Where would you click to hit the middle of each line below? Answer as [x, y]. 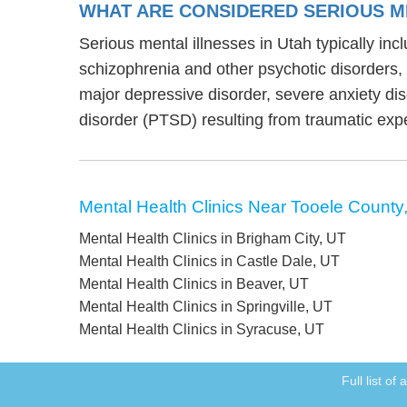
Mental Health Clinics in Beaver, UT [194, 283]
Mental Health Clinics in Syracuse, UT [202, 329]
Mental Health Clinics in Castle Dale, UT [209, 261]
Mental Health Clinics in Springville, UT [206, 306]
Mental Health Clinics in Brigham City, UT [213, 238]
